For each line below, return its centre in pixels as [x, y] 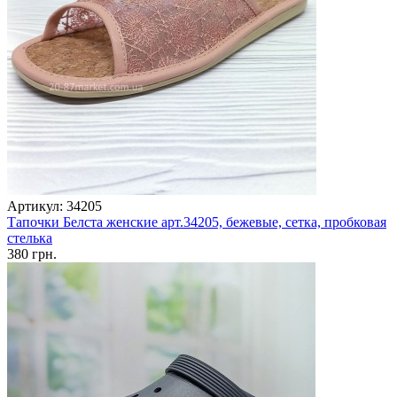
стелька [30, 238]
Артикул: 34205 [54, 206]
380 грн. [32, 254]
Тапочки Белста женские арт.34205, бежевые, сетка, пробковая [197, 222]
